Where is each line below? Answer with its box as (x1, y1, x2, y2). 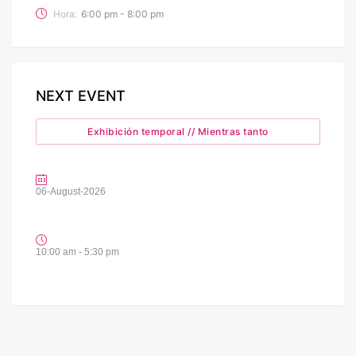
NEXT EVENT (36, 87, 126, 105)
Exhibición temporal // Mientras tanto (87, 126, 269, 138)
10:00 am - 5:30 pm (36, 246, 119, 258)
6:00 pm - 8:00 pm (81, 8, 164, 21)
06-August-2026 (36, 186, 106, 198)
